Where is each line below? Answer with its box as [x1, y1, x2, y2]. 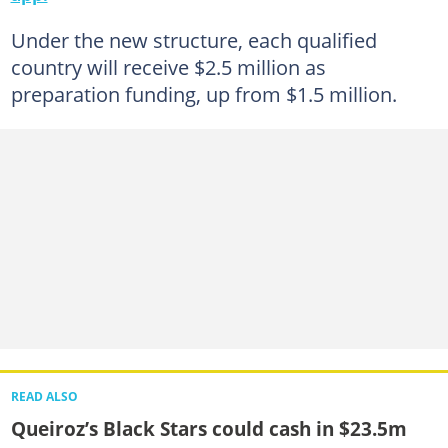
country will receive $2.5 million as [10, 52, 326, 81]
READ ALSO [10, 388, 78, 404]
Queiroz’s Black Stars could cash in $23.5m [10, 414, 407, 442]
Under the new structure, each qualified [10, 25, 377, 54]
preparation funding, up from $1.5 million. [10, 79, 397, 108]
